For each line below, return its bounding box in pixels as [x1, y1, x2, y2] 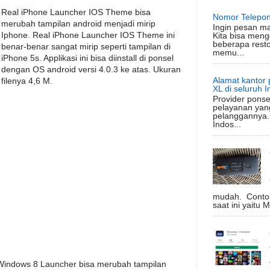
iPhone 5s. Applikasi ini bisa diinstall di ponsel [1, 53, 174, 63]
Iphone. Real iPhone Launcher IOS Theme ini [1, 30, 175, 40]
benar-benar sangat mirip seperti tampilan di [1, 42, 171, 51]
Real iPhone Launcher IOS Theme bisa [1, 7, 151, 17]
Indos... [212, 119, 241, 130]
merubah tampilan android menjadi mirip [1, 19, 155, 28]
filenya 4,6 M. [1, 76, 52, 86]
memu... [212, 47, 244, 57]
